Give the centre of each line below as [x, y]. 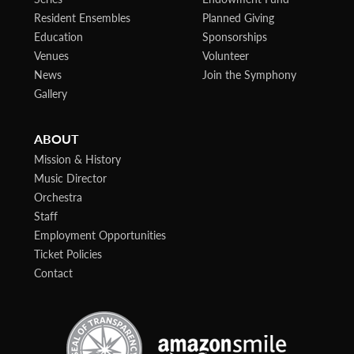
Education [58, 36]
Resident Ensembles [82, 17]
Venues [51, 55]
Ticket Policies [68, 254]
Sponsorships [235, 36]
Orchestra [58, 197]
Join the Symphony [250, 74]
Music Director [70, 178]
